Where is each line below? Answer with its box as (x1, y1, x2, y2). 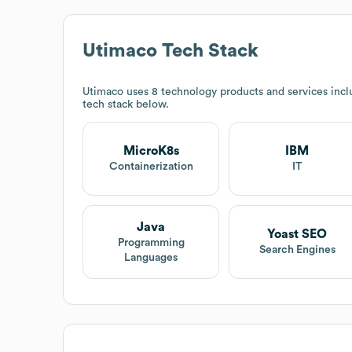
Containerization (108, 161, 193, 173)
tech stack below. (82, 98, 169, 110)
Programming (117, 236, 185, 248)
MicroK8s (123, 145, 179, 158)
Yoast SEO (267, 228, 328, 241)
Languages (124, 251, 178, 263)
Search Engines (258, 244, 335, 256)
